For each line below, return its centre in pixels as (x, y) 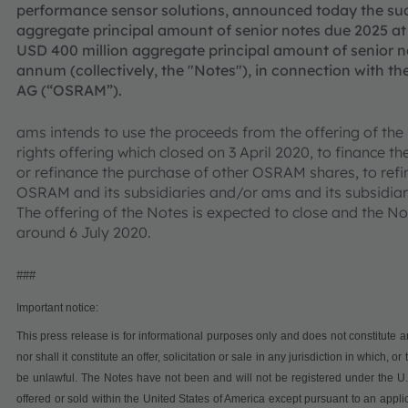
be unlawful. (49, 378)
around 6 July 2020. (84, 232)
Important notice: (57, 308)
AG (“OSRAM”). (69, 90)
